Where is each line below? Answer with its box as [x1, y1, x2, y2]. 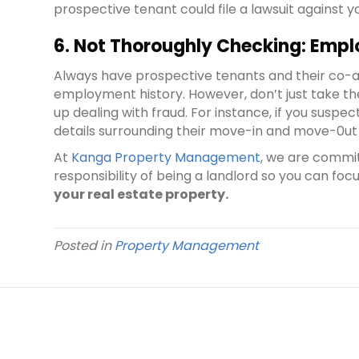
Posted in [54, 236, 115, 256]
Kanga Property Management [71, 148, 261, 167]
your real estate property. [54, 185, 229, 204]
